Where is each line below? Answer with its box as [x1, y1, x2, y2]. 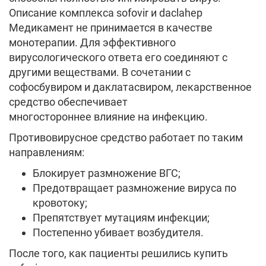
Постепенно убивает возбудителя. [33, 226, 204, 239]
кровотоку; [33, 197, 87, 209]
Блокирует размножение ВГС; [33, 167, 180, 179]
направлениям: [9, 146, 84, 159]
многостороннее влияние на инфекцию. [9, 110, 208, 123]
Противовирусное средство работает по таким [9, 131, 243, 144]
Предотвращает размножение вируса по [33, 182, 236, 194]
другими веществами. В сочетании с [9, 66, 191, 78]
